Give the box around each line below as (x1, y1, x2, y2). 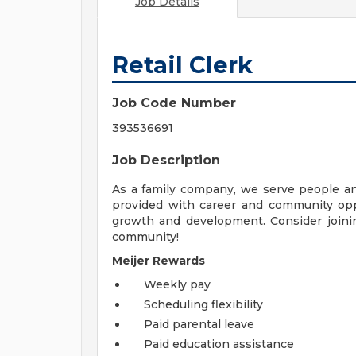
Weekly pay (144, 277, 211, 292)
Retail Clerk (112, 51, 253, 79)
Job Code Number (112, 95, 236, 110)
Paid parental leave (144, 317, 254, 331)
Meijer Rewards (112, 253, 205, 268)
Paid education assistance (144, 337, 294, 351)
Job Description (112, 153, 220, 168)
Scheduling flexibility (144, 297, 263, 311)
